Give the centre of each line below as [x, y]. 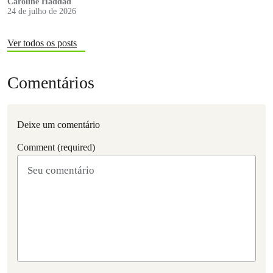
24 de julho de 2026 [42, 11]
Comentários [51, 82]
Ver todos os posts [42, 43]
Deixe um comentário [58, 124]
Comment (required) [56, 147]
